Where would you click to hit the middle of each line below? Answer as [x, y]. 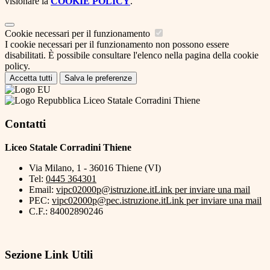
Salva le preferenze [98, 78]
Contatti [25, 124]
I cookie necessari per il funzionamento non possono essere [117, 45]
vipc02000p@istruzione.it [105, 189]
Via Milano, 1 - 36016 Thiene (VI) [95, 168]
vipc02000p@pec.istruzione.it [109, 200]
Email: [42, 189]
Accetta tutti [31, 78]
